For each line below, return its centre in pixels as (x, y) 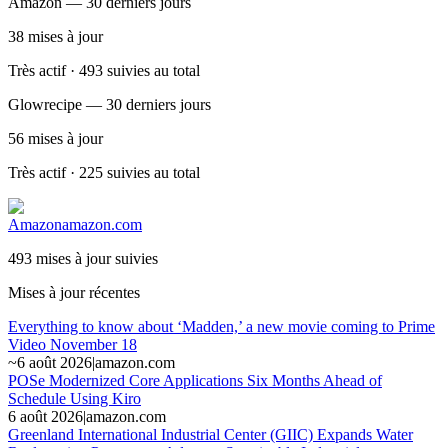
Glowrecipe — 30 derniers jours (109, 104)
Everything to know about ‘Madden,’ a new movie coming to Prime (221, 326)
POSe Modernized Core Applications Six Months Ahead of (195, 380)
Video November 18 (72, 344)
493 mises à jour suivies (83, 258)
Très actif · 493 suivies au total (104, 70)
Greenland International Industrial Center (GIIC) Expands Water (210, 434)
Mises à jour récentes (74, 292)
